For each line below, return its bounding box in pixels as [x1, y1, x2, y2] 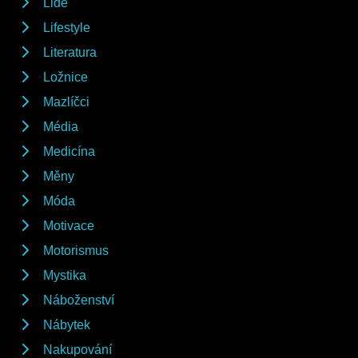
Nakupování [43, 342, 112, 356]
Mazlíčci [43, 94, 89, 109]
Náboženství [43, 292, 114, 307]
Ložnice [43, 70, 88, 84]
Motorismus [43, 243, 109, 257]
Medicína [43, 144, 95, 158]
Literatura [43, 45, 97, 59]
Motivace [43, 218, 94, 233]
